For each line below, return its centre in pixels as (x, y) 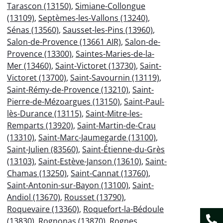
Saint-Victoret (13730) (96, 65)
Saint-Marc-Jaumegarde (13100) (97, 137)
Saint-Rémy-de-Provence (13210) (68, 89)
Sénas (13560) (33, 30)
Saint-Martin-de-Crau (116, 125)
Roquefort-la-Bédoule (123, 209)
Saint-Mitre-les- (114, 113)
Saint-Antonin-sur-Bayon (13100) (68, 185)
